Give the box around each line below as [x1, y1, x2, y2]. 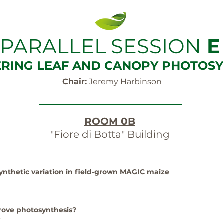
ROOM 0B [84, 115, 135, 127]
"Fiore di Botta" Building [50, 128, 170, 140]
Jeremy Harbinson [88, 77, 162, 86]
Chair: [62, 77, 87, 86]
